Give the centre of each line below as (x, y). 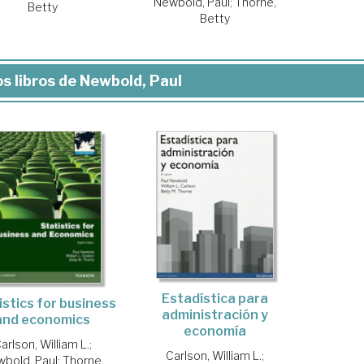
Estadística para (214, 298)
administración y (214, 314)
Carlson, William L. (213, 355)
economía (214, 331)
